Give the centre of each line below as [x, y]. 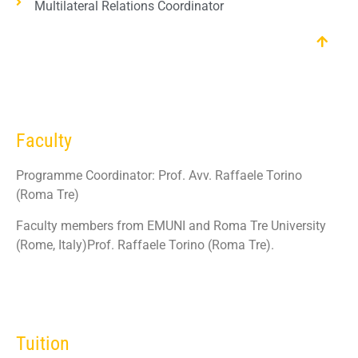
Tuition [43, 344]
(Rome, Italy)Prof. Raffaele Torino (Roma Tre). [145, 245]
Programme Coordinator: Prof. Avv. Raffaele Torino [159, 176]
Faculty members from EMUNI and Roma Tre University [171, 225]
